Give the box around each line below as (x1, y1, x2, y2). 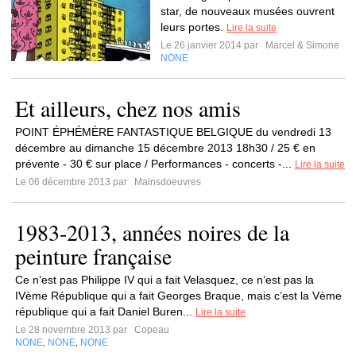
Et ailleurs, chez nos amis (15, 93, 241, 123)
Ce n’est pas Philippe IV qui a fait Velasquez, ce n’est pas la (15, 273, 314, 286)
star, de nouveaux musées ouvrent (161, 5, 335, 17)
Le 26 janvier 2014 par (161, 40, 263, 51)
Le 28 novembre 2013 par (15, 324, 132, 335)
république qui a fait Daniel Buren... (15, 305, 195, 318)
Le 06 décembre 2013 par (15, 176, 132, 188)
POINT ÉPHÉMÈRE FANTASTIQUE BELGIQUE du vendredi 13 (15, 126, 331, 138)
